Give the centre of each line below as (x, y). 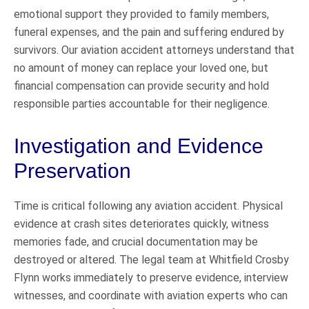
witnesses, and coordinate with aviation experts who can (151, 295)
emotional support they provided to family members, (141, 14)
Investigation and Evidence (139, 146)
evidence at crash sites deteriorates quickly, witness (141, 223)
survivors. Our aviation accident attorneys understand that (154, 50)
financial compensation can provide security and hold (141, 86)
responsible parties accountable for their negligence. (142, 103)
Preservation (72, 170)
